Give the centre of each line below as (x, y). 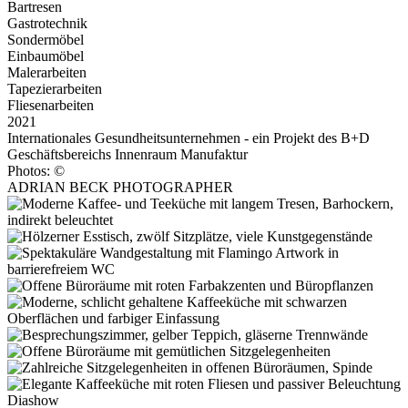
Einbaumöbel (46, 56)
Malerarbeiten (47, 73)
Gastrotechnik (47, 24)
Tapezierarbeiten (55, 89)
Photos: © (36, 171)
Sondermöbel (46, 40)
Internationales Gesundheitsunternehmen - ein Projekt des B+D (189, 138)
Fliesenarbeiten (51, 106)
